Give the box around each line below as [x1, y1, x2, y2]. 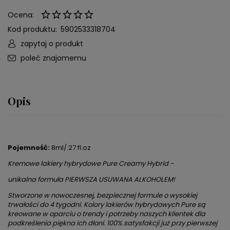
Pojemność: [8, 143, 50, 153]
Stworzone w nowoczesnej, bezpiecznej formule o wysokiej [8, 190, 197, 201]
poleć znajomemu [21, 53, 86, 64]
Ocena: [8, 10, 34, 21]
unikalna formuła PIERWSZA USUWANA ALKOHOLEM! [8, 175, 175, 185]
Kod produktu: [8, 24, 57, 35]
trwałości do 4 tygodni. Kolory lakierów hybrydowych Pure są [8, 200, 205, 210]
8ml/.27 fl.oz [50, 143, 91, 153]
